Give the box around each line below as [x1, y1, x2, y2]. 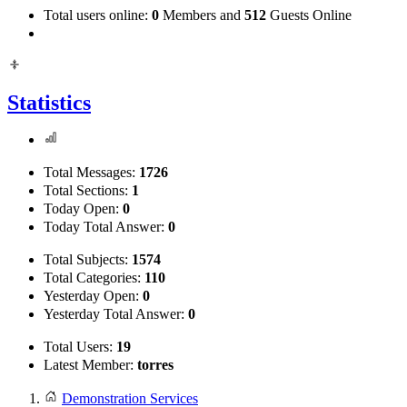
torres [137, 357, 174, 373]
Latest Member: [44, 357, 137, 373]
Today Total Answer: [44, 219, 168, 235]
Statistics [7, 91, 91, 115]
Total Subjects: [44, 252, 132, 268]
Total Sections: [44, 183, 132, 199]
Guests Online [270, 6, 352, 23]
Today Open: [44, 201, 123, 217]
